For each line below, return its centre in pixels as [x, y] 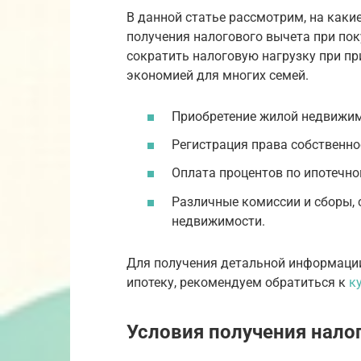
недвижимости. [218, 221]
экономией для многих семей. [218, 75]
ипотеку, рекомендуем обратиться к [238, 283]
